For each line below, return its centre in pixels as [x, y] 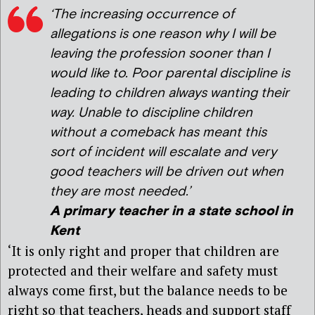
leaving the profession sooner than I [160, 53]
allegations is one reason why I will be [163, 34]
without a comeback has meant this [158, 132]
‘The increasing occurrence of [142, 14]
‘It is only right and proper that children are [143, 250]
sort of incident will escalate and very [163, 152]
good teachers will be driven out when [167, 172]
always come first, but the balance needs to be [148, 290]
